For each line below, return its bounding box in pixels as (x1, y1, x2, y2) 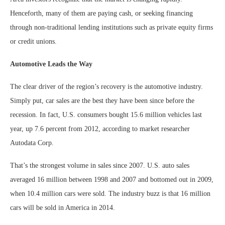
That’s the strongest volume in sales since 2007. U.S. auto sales (10, 162, 189, 169)
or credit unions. (10, 38, 57, 45)
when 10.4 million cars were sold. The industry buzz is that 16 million (10, 190, 210, 197)
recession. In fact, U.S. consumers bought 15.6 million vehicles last (10, 111, 202, 119)
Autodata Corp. (10, 139, 54, 147)
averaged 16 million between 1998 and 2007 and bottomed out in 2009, (10, 176, 213, 183)
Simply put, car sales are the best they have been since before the (10, 97, 194, 104)
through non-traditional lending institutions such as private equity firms (10, 24, 213, 31)
